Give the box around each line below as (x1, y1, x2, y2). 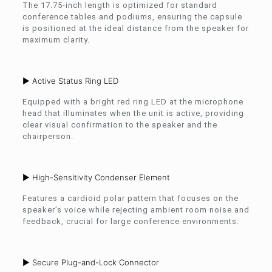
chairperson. (22, 131, 73, 141)
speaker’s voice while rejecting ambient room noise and (22, 205, 250, 214)
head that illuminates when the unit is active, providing (22, 108, 244, 118)
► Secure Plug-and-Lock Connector (22, 257, 159, 267)
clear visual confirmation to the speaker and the (22, 120, 217, 129)
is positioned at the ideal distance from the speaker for (22, 23, 249, 33)
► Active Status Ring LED (22, 75, 118, 86)
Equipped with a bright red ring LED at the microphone (22, 97, 243, 106)
